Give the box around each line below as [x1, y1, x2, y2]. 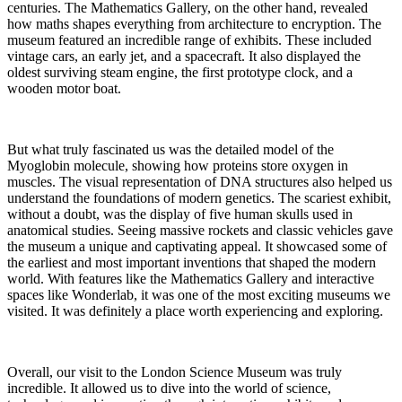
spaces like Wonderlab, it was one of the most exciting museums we [7, 286, 390, 302]
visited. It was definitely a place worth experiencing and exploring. [7, 302, 383, 319]
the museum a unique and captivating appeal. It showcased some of [7, 238, 387, 254]
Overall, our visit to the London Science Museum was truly [7, 363, 342, 380]
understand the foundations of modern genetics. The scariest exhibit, [7, 189, 391, 205]
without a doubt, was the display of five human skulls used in [7, 205, 353, 222]
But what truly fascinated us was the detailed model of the [7, 141, 334, 157]
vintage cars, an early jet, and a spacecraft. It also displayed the [7, 48, 361, 64]
